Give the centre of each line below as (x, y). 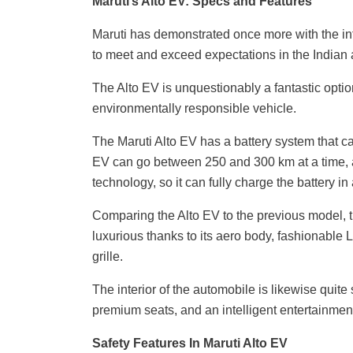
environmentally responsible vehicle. (194, 109)
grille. (108, 257)
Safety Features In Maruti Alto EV (190, 344)
